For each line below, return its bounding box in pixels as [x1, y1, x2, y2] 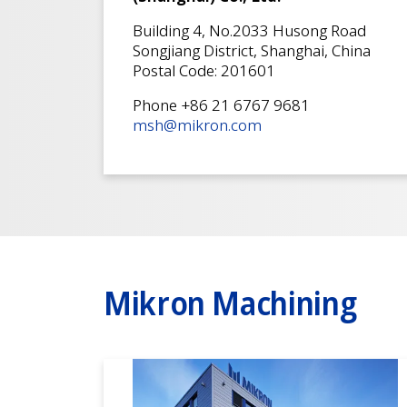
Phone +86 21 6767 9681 [133, 94, 310, 115]
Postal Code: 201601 [133, 59, 275, 81]
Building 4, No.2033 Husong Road [133, 19, 366, 41]
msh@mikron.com [133, 114, 262, 135]
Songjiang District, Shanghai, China [133, 39, 371, 61]
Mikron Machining [104, 280, 357, 325]
